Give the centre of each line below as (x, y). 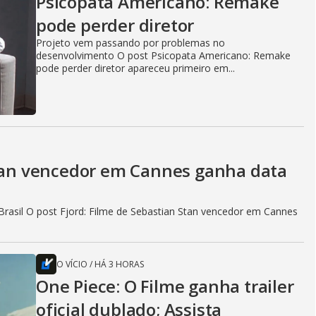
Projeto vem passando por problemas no (130, 42)
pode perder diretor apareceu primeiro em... (135, 68)
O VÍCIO (72, 264)
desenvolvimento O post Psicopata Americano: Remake (163, 55)
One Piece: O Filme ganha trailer (165, 286)
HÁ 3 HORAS (119, 264)
